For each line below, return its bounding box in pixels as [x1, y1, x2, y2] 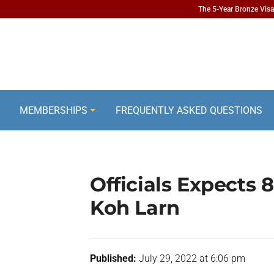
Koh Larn [90, 196, 180, 220]
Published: [90, 253, 136, 264]
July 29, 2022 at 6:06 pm [136, 253, 245, 264]
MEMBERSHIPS [19, 104, 87, 116]
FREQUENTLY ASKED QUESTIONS [115, 104, 262, 116]
